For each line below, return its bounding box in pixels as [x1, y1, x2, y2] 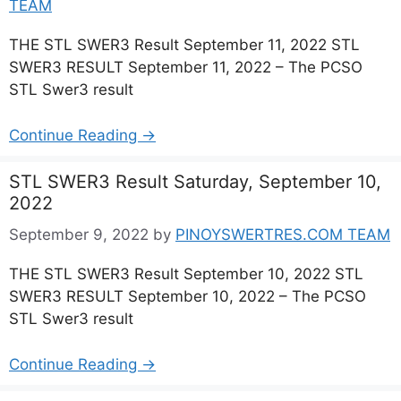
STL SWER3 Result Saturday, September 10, [9, 170, 381, 192]
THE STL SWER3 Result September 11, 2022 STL [9, 36, 360, 54]
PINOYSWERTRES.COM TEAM [175, 226, 390, 243]
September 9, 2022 [9, 226, 149, 243]
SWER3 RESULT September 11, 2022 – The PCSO [9, 58, 363, 76]
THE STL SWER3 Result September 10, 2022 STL [9, 265, 363, 283]
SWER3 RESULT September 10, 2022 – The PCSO [9, 287, 366, 305]
